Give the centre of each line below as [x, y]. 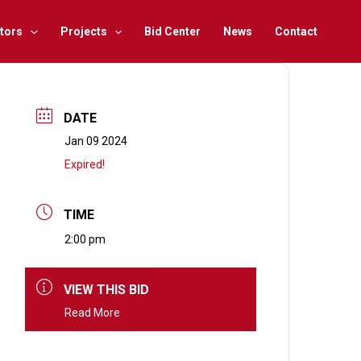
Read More [93, 312]
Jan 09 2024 [96, 141]
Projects [83, 31]
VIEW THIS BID [107, 289]
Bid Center [172, 31]
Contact [296, 31]
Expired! [85, 164]
